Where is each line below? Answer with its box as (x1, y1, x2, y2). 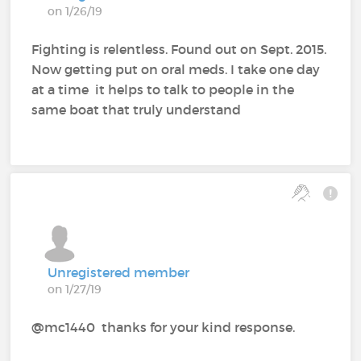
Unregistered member (48, 264, 190, 281)
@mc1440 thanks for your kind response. (31, 319, 299, 336)
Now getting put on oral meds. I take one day (31, 61, 321, 78)
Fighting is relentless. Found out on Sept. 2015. (31, 41, 327, 58)
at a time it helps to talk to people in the (31, 81, 295, 98)
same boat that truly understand (31, 102, 248, 118)
